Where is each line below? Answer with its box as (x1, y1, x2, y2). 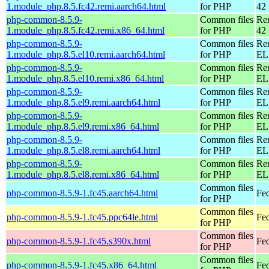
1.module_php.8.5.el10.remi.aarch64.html (7, 49, 165, 59)
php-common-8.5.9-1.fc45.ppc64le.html (7, 211, 158, 222)
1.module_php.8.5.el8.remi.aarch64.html (7, 145, 160, 156)
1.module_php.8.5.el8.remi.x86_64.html (7, 169, 159, 180)
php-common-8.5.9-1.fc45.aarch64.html (7, 187, 158, 198)
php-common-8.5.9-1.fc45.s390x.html (7, 235, 151, 246)
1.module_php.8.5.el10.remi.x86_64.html (7, 73, 164, 83)
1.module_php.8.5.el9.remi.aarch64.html (7, 97, 160, 107)
